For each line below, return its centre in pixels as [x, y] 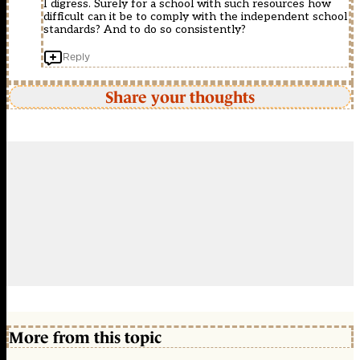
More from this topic [85, 337]
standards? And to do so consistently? [145, 30]
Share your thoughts [180, 97]
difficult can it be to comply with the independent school [195, 17]
